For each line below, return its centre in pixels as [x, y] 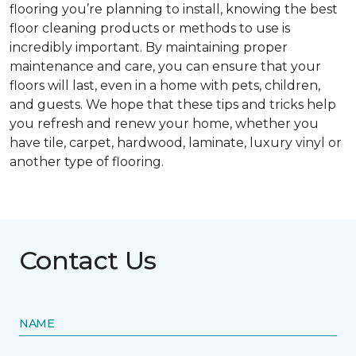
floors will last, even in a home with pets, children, [165, 86]
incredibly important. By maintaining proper [149, 48]
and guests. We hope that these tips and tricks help [173, 105]
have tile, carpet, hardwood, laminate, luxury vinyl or [176, 143]
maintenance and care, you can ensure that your [165, 67]
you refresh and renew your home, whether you [164, 124]
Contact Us [88, 261]
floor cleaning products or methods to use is [150, 29]
